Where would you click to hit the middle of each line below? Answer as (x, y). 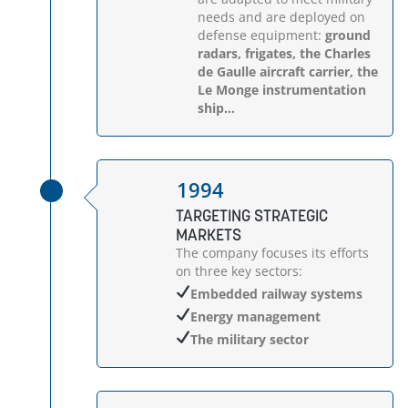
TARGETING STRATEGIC (251, 215)
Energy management (255, 316)
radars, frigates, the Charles (285, 53)
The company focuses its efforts (272, 253)
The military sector (249, 339)
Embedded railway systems (276, 294)
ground (348, 35)
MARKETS (208, 235)
